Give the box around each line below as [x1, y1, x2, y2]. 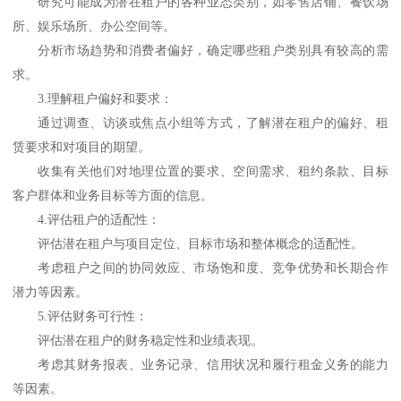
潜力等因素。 [13, 286, 89, 300]
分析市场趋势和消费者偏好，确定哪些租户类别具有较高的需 [38, 44, 388, 58]
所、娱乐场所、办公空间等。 [13, 20, 176, 34]
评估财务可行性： [47, 310, 149, 324]
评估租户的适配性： [47, 213, 161, 227]
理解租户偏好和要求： [47, 92, 174, 107]
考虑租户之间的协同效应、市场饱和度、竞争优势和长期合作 [38, 261, 388, 276]
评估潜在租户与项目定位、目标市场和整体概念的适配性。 [38, 237, 364, 252]
